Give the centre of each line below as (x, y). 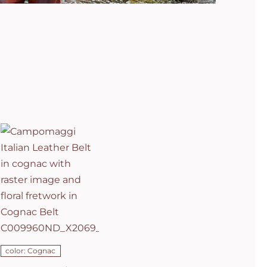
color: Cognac (31, 250)
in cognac (50, 148)
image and (49, 172)
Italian (50, 124)
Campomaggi (50, 112)
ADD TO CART (41, 235)
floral (49, 184)
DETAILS (49, 247)
